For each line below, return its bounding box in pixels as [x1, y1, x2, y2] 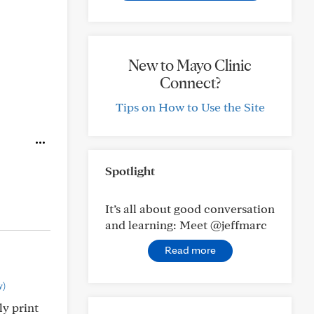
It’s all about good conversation [105, 201, 275, 216]
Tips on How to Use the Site [115, 100, 265, 114]
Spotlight [105, 163, 155, 178]
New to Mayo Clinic [128, 55, 252, 75]
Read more [164, 243, 216, 257]
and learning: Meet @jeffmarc [105, 217, 267, 232]
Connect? [159, 73, 221, 93]
